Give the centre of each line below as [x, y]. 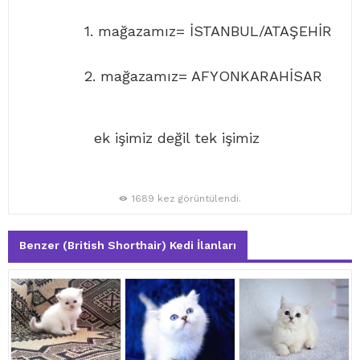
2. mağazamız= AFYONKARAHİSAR [170, 76]
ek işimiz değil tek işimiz [174, 138]
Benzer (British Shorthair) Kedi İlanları [128, 245]
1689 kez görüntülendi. [186, 199]
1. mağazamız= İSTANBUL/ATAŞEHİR [174, 31]
